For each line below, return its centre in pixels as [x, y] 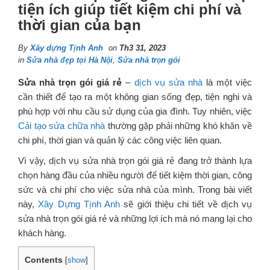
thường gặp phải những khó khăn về [179, 125]
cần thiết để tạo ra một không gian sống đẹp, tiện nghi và [135, 96]
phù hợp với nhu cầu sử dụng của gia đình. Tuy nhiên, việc [135, 111]
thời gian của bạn [80, 25]
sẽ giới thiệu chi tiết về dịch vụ [186, 204]
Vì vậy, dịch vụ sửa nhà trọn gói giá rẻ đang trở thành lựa [135, 160]
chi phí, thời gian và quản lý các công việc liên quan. [120, 140]
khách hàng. [42, 233]
